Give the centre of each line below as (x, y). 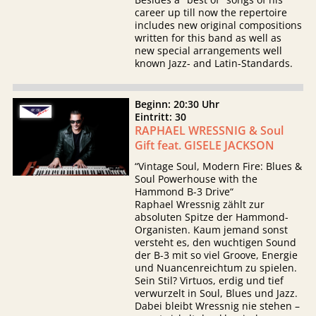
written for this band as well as (208, 38)
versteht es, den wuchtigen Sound (216, 242)
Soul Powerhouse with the (196, 179)
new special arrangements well (209, 50)
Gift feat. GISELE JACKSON (205, 145)
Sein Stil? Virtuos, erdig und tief (209, 280)
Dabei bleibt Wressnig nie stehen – (218, 306)
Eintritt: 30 (164, 117)
